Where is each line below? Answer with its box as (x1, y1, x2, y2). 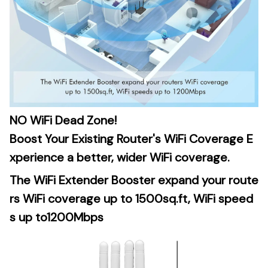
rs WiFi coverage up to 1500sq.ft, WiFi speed (10, 190, 253, 206)
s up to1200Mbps (10, 209, 103, 225)
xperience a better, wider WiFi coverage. (10, 150, 230, 166)
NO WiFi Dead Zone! (10, 112, 117, 129)
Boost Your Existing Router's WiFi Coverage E (10, 131, 253, 147)
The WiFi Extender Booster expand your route (10, 172, 258, 188)
